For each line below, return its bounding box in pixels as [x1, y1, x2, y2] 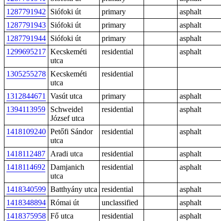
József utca [50, 114, 84, 122]
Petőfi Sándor [50, 127, 93, 136]
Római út [50, 198, 79, 207]
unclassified [102, 198, 138, 207]
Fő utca [50, 212, 74, 220]
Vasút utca [50, 92, 82, 100]
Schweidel [50, 105, 83, 113]
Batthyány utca [50, 185, 97, 193]
